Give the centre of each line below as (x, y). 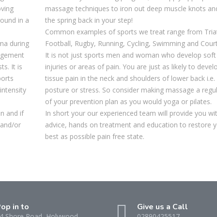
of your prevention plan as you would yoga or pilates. (128, 101)
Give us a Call (163, 207)
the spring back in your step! (89, 20)
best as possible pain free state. (94, 136)
